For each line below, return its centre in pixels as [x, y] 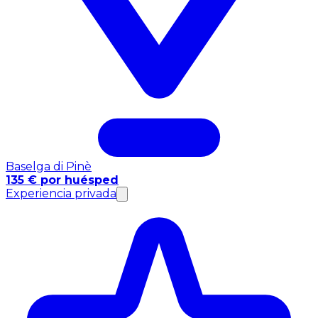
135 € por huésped [62, 180]
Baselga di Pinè [49, 166]
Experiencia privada [61, 193]
